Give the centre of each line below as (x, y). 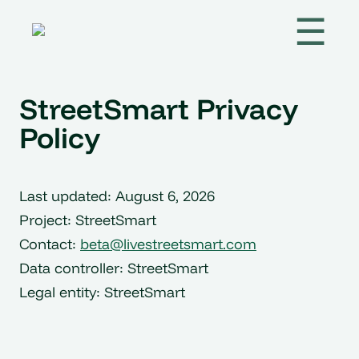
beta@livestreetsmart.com (168, 244)
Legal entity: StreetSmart (102, 292)
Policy (60, 137)
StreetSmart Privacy (159, 109)
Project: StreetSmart (88, 220)
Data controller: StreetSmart (114, 268)
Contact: (50, 244)
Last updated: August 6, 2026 (117, 196)
